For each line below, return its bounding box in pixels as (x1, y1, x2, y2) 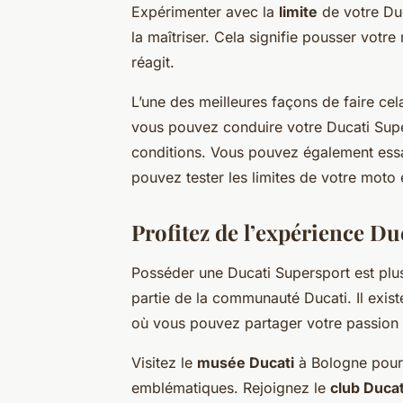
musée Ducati (197, 354, 294, 372)
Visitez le (131, 354, 197, 372)
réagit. (131, 53, 175, 72)
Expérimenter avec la (131, 3, 279, 22)
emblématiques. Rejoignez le (131, 379, 330, 398)
